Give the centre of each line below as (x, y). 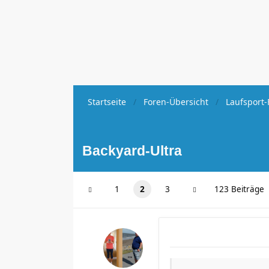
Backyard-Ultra (132, 151)
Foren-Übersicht (176, 102)
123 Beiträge (239, 189)
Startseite (107, 102)
